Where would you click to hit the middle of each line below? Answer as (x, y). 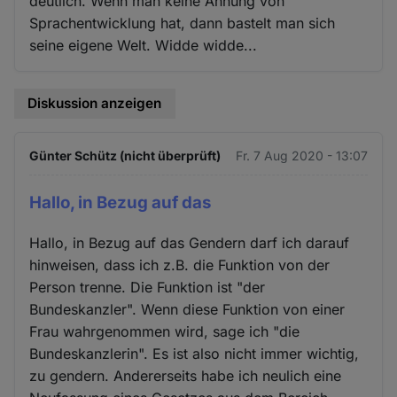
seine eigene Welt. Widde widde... (144, 46)
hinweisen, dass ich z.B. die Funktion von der (180, 265)
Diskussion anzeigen (95, 104)
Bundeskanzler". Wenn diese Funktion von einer (187, 309)
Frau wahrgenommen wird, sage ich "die (165, 331)
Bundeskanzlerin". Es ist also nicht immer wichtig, (195, 353)
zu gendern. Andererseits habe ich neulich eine (186, 375)
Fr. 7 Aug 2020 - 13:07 (301, 155)
